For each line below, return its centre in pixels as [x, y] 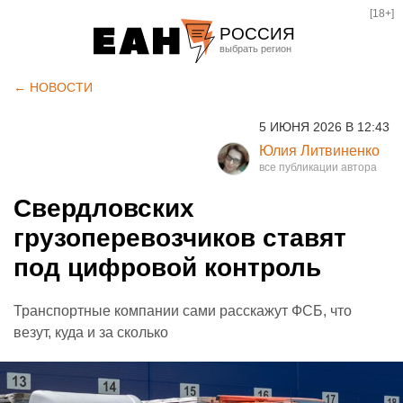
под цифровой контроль [167, 268]
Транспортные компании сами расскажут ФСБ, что [183, 311]
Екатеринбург [272, 78]
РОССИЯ [257, 34]
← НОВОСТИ [53, 87]
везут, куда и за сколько [91, 332]
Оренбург [257, 170]
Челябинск [261, 108]
